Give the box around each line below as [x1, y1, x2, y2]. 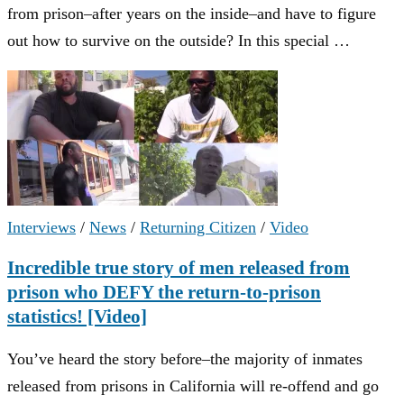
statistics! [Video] [7, 306, 147, 328]
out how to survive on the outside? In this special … [7, 31, 350, 50]
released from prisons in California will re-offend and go [7, 377, 379, 396]
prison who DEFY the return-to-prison [7, 281, 321, 304]
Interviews [7, 217, 76, 236]
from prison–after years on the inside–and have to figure [7, 4, 376, 23]
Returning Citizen [140, 217, 256, 236]
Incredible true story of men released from [7, 257, 350, 280]
